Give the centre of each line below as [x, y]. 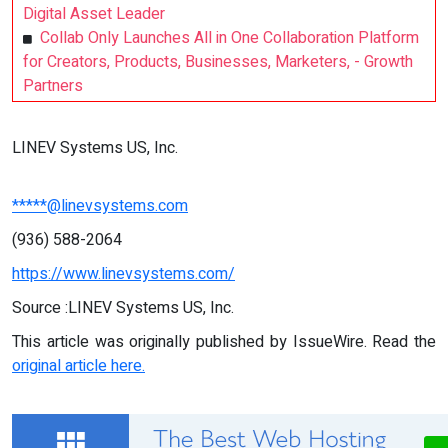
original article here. [78, 365]
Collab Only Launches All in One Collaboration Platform [229, 37]
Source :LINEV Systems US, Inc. [123, 307]
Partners [53, 85]
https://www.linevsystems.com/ [123, 273]
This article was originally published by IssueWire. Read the [224, 341]
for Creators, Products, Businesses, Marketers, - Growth [218, 61]
